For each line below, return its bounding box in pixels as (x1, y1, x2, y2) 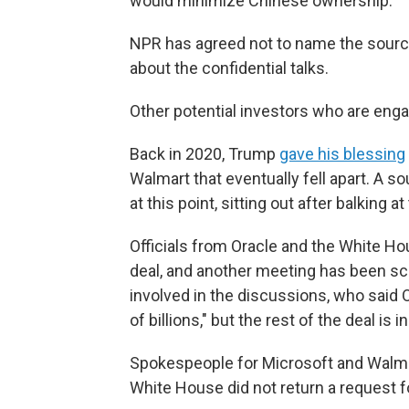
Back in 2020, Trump (130, 144, 279, 163)
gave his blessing (279, 144, 405, 163)
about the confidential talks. (130, 58, 329, 78)
